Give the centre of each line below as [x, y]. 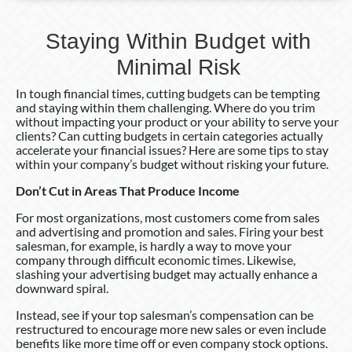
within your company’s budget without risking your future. [172, 163]
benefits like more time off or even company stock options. [172, 343]
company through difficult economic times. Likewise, [156, 259]
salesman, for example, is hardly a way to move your [154, 245]
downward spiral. [62, 288]
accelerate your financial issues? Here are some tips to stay [172, 149]
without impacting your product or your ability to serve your [177, 121]
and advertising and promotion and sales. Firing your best [170, 231]
